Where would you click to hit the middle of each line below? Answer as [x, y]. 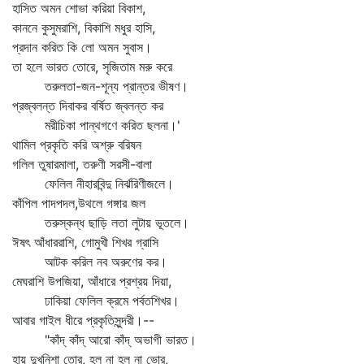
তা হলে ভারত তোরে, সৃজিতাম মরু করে [92, 67]
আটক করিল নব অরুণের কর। [90, 262]
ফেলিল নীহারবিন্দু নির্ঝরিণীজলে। [93, 184]
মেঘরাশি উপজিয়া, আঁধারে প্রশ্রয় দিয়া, [92, 281]
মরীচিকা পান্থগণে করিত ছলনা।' [96, 125]
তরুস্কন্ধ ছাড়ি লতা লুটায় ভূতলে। [101, 223]
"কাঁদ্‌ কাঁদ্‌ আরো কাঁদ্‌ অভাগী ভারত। [104, 340]
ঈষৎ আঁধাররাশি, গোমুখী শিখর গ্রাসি [85, 242]
